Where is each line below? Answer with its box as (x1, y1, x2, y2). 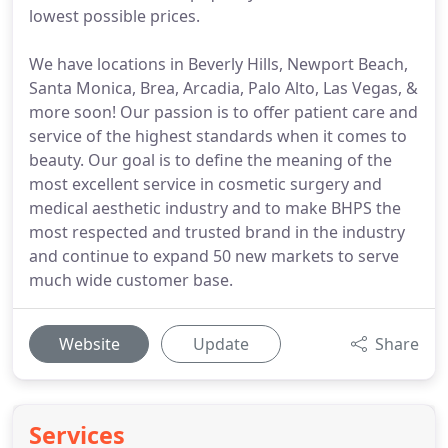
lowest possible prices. (29, 5, 200, 27)
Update (193, 333, 249, 355)
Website (58, 333, 120, 355)
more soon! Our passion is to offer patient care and (29, 101, 418, 123)
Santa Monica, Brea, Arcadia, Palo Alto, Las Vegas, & (29, 77, 418, 99)
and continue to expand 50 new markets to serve (29, 245, 399, 267)
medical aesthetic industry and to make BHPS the (29, 197, 401, 219)
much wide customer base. (29, 269, 233, 291)
